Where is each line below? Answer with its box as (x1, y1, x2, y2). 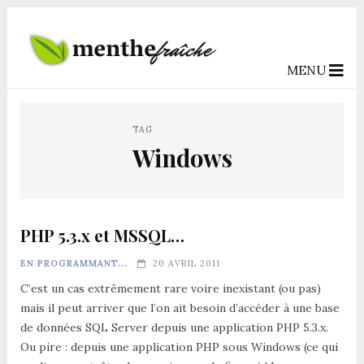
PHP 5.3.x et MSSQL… (19, 223, 184, 246)
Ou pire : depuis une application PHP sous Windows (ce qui (19, 339, 338, 354)
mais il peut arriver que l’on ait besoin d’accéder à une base (19, 300, 340, 315)
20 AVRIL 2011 (152, 257, 220, 269)
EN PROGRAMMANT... (19, 257, 128, 269)
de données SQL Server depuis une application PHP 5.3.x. (19, 319, 328, 335)
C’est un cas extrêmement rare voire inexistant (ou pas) (19, 280, 321, 296)
